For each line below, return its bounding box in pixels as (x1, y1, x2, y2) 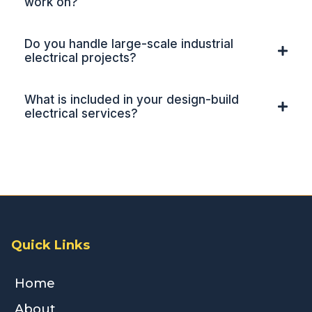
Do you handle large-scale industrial (24, 37, 233, 52)
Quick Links (11, 237, 90, 253)
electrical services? (24, 107, 138, 121)
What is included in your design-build (24, 93, 239, 107)
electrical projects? (24, 51, 136, 65)
